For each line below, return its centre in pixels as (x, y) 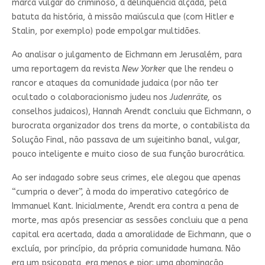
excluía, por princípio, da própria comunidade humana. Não (126, 248)
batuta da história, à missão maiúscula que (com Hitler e (123, 17)
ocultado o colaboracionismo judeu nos (91, 97)
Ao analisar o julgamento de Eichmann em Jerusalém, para (127, 54)
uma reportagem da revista (67, 69)
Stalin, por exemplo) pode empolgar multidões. (106, 31)
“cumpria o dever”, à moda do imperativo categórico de (120, 192)
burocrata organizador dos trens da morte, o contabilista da (130, 125)
